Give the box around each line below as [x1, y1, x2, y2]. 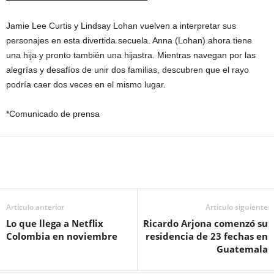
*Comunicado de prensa [6, 109, 100, 119]
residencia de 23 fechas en [146, 230, 268, 242]
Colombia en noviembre [6, 230, 117, 242]
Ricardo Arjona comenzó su [143, 217, 268, 229]
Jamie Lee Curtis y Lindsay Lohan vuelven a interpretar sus [6, 21, 236, 31]
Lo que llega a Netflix [6, 217, 103, 229]
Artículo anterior [6, 202, 64, 212]
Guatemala [217, 243, 268, 255]
